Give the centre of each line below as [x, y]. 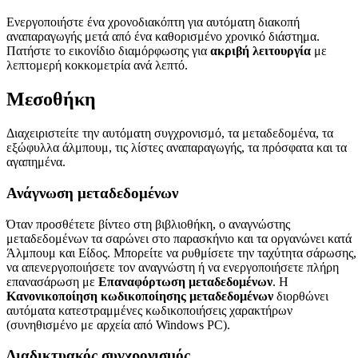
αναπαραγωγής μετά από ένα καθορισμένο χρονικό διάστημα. [163, 37]
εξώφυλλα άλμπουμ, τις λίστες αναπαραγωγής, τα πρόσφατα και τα [177, 148]
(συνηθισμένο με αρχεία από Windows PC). [118, 324]
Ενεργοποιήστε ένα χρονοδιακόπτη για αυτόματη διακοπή [153, 22]
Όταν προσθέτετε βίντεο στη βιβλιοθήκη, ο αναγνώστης [148, 224]
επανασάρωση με [52, 281]
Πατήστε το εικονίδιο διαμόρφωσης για [108, 51]
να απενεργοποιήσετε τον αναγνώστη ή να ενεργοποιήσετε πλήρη [173, 267]
